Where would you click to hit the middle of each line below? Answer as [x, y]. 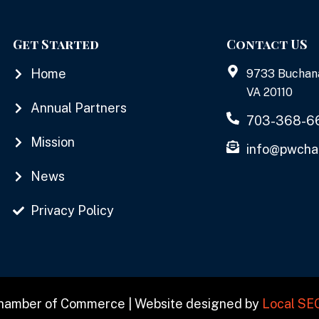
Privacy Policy [72, 210]
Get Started [56, 44]
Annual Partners [79, 108]
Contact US [267, 44]
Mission [53, 142]
